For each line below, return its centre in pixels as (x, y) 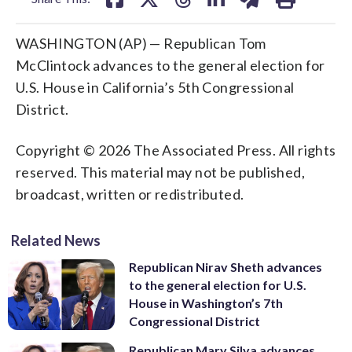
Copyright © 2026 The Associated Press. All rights (176, 150)
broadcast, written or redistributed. (130, 194)
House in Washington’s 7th (206, 302)
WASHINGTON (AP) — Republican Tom (141, 43)
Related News (56, 240)
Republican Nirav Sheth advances (225, 266)
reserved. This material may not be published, (160, 172)
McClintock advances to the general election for (170, 65)
